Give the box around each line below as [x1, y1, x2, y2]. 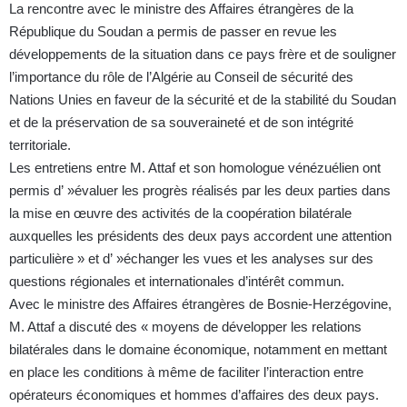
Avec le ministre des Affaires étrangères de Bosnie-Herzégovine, [9, 296, 392, 313]
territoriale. [9, 137, 71, 154]
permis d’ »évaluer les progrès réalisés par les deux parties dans [9, 183, 391, 199]
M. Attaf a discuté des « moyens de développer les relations [9, 319, 362, 335]
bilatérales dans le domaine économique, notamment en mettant [9, 342, 387, 358]
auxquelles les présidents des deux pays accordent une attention [9, 228, 392, 244]
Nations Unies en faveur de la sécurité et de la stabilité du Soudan [9, 92, 396, 108]
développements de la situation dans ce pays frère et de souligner [9, 46, 396, 63]
